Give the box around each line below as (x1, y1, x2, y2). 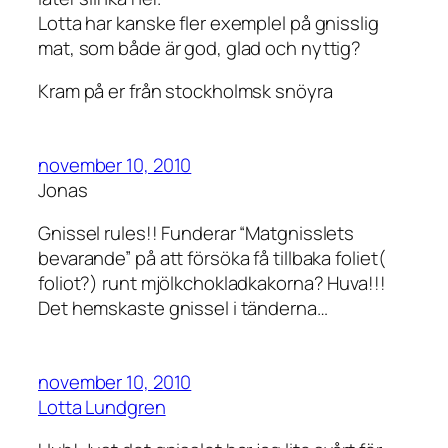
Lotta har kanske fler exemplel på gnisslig (38, 9, 379, 36)
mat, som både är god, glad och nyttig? (38, 34, 362, 61)
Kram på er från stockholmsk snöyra (38, 78, 333, 105)
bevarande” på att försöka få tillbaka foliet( (38, 245, 386, 272)
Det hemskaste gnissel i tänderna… (38, 295, 328, 322)
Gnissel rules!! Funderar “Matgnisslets (38, 220, 355, 247)
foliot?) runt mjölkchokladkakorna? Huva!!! (38, 270, 386, 297)
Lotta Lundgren (38, 393, 166, 420)
